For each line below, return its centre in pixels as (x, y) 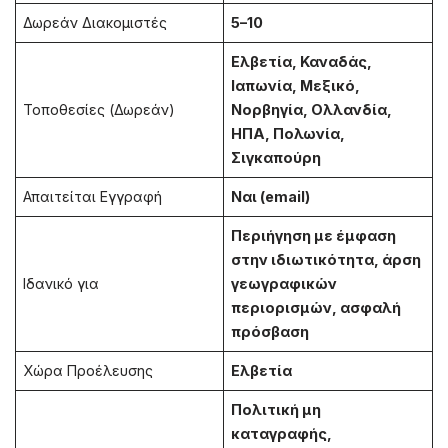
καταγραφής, (282, 434)
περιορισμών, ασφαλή (316, 308)
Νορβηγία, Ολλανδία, (312, 110)
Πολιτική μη (276, 410)
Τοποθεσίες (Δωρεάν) (99, 110)
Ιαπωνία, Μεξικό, (296, 86)
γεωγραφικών (284, 284)
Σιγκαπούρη (276, 158)
